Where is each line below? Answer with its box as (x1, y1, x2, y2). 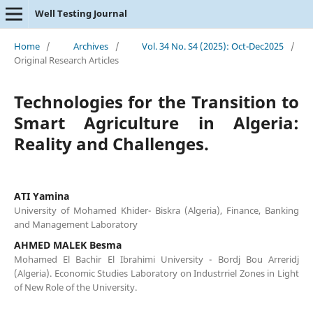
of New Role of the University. (13, 280, 137, 293)
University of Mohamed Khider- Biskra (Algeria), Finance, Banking (13, 203, 300, 217)
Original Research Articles (13, 53, 119, 66)
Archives (73, 39, 108, 52)
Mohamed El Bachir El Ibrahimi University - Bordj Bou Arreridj (13, 252, 300, 265)
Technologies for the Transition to (13, 89, 300, 113)
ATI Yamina (13, 189, 69, 203)
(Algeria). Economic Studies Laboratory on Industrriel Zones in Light (13, 266, 300, 279)
